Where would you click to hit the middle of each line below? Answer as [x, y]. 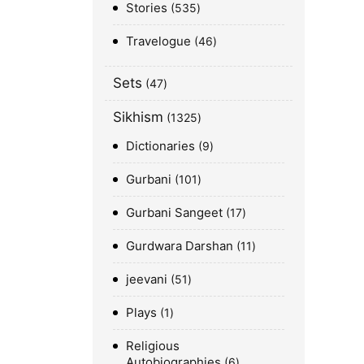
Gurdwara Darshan [180, 245]
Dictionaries [160, 145]
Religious [153, 345]
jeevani [147, 279]
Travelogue [158, 41]
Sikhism [138, 117]
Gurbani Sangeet [174, 212]
